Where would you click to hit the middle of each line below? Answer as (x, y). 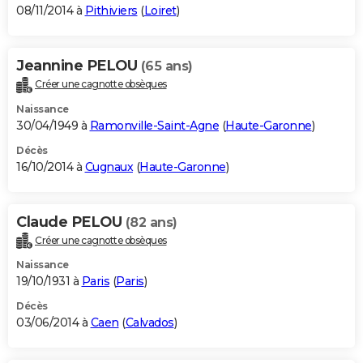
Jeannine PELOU (79, 65)
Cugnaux (109, 167)
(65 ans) (167, 66)
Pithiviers (111, 10)
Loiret (160, 10)
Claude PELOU (71, 222)
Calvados (149, 323)
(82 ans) (151, 222)
